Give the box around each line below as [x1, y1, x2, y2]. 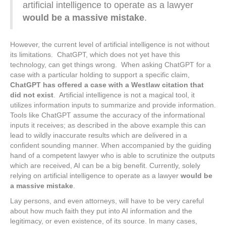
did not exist [10, 91, 53, 99]
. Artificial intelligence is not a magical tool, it [53, 91, 195, 99]
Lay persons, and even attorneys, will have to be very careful [10, 197, 204, 205]
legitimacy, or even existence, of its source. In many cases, [10, 217, 197, 225]
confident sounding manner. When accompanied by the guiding [10, 141, 211, 149]
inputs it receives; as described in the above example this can [10, 121, 206, 129]
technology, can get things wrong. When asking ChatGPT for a [10, 61, 211, 69]
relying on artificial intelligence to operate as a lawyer [10, 172, 181, 180]
